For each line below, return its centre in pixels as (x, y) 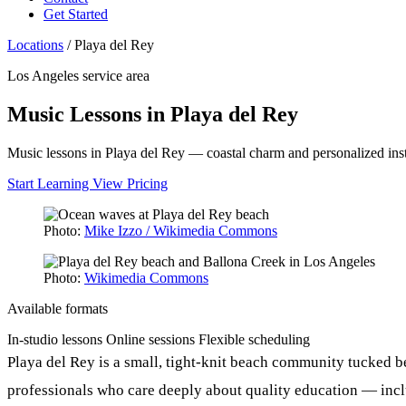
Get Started (76, 14)
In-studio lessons (55, 339)
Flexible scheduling (254, 339)
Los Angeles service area (78, 76)
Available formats (58, 308)
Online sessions (150, 339)
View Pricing (130, 183)
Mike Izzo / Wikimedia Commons (181, 230)
